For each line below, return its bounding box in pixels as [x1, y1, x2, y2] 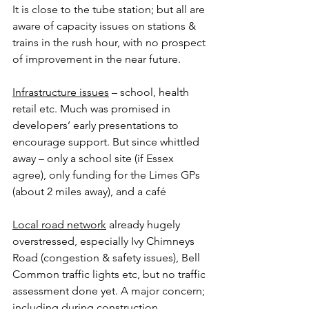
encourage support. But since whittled [12, 134, 202, 148]
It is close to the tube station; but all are [12, 2, 208, 16]
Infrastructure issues [12, 85, 109, 99]
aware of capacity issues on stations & [12, 19, 199, 32]
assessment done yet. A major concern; [12, 283, 208, 297]
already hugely [106, 217, 183, 231]
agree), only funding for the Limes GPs [12, 168, 203, 181]
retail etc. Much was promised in [12, 101, 173, 115]
